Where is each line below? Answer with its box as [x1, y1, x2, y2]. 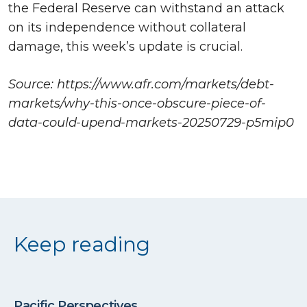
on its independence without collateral [8, 19, 246, 35]
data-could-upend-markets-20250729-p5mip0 [8, 114, 294, 130]
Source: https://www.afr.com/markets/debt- [8, 76, 274, 92]
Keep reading [14, 231, 150, 257]
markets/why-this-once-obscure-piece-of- [8, 95, 266, 111]
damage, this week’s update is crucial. [8, 38, 243, 54]
